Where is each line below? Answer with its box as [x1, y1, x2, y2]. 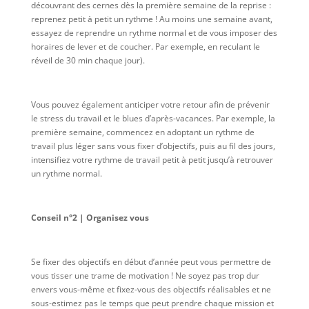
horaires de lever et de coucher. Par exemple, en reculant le [30, 40, 260, 52]
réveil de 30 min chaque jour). [30, 54, 145, 66]
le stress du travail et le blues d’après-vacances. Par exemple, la [30, 112, 275, 124]
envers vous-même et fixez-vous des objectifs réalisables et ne [30, 283, 271, 295]
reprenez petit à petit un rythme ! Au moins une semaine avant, [30, 12, 272, 25]
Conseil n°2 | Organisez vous [30, 211, 149, 223]
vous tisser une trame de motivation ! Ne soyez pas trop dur [30, 269, 259, 281]
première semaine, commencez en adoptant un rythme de [30, 126, 255, 138]
